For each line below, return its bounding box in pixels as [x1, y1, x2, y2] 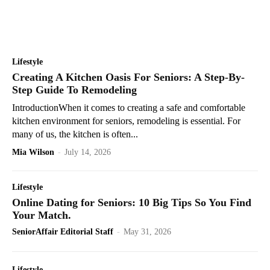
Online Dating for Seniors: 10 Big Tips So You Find [12, 196, 251, 209]
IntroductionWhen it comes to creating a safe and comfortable [12, 102, 245, 113]
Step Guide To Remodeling [12, 83, 137, 96]
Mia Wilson [12, 147, 54, 157]
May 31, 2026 [124, 227, 171, 236]
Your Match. [12, 209, 71, 221]
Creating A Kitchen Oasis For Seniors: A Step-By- [12, 71, 245, 83]
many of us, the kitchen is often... [12, 128, 138, 139]
